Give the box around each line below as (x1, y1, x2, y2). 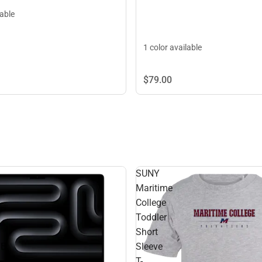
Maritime (136, 182, 173, 194)
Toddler (136, 212, 167, 223)
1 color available (143, 43, 202, 53)
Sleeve (136, 241, 163, 253)
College (136, 197, 166, 209)
